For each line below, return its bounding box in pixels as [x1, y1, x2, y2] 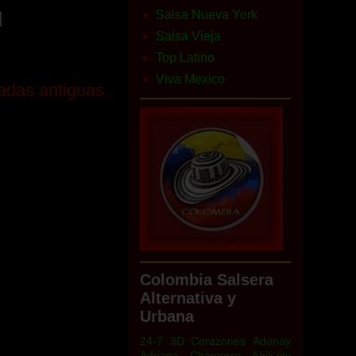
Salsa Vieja [156, 29, 221, 43]
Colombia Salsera [140, 271, 273, 288]
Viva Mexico [156, 72, 225, 86]
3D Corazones [169, 335, 246, 347]
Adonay [253, 335, 292, 347]
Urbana [140, 308, 194, 325]
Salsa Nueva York [156, 8, 257, 21]
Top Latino [156, 51, 215, 64]
